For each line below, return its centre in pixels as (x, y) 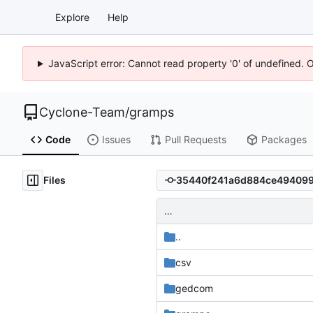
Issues (116, 140)
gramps (152, 112)
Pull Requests (195, 140)
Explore (72, 17)
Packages (284, 140)
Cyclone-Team (82, 112)
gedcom (194, 288)
